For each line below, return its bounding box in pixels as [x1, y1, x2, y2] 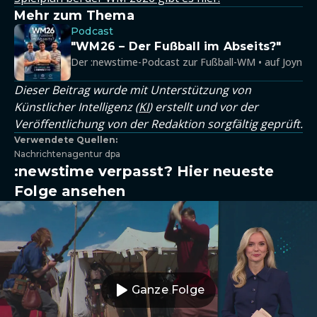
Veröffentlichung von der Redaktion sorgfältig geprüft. [14, 116, 303, 132]
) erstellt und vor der [149, 99, 258, 115]
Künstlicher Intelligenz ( [14, 99, 139, 115]
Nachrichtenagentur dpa [14, 149, 120, 159]
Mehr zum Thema [14, 8, 134, 23]
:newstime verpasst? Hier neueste [14, 163, 275, 180]
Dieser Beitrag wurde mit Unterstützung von [14, 82, 251, 98]
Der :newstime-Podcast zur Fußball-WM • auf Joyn [71, 55, 302, 69]
